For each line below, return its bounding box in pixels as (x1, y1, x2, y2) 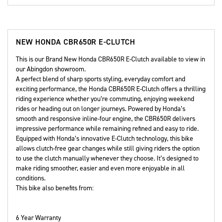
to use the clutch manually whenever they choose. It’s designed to (16, 154, 199, 163)
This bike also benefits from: (16, 183, 94, 193)
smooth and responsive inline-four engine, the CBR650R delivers (16, 114, 195, 123)
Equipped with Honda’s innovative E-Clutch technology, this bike (16, 134, 193, 143)
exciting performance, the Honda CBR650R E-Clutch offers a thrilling (16, 84, 206, 94)
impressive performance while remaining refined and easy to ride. (16, 124, 199, 133)
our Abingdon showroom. (16, 64, 86, 74)
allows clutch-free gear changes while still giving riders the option (16, 144, 200, 153)
